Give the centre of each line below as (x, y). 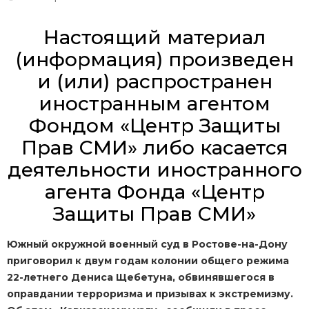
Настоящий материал (154, 38)
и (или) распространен (154, 82)
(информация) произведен (154, 60)
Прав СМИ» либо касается (154, 148)
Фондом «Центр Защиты (154, 126)
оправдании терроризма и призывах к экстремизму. (150, 294)
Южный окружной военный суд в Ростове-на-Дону (147, 245)
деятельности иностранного (154, 170)
